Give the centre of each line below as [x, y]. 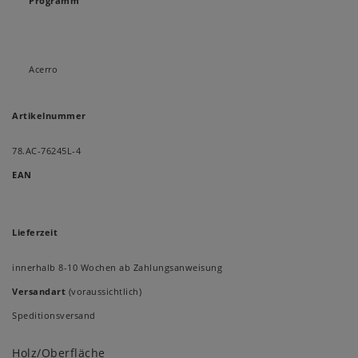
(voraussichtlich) [103, 292]
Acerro [43, 70]
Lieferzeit [35, 233]
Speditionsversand [54, 316]
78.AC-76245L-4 [46, 151]
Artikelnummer [49, 116]
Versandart [39, 292]
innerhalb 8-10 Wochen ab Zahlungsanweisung [117, 268]
